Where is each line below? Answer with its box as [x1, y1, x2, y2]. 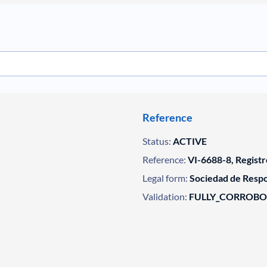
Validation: [142, 191, 187, 202]
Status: [142, 135, 171, 147]
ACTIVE [172, 135, 207, 147]
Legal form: [142, 172, 188, 184]
